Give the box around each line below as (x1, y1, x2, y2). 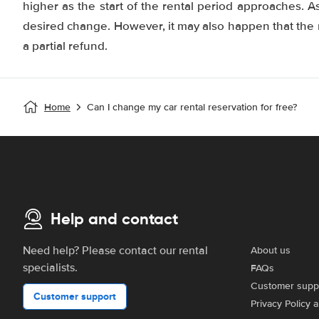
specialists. (23, 261, 78, 275)
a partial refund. (23, 38, 108, 53)
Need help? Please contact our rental (23, 244, 208, 258)
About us (251, 244, 291, 256)
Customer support (33, 289, 116, 303)
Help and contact (51, 209, 178, 229)
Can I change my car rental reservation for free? (87, 101, 297, 113)
